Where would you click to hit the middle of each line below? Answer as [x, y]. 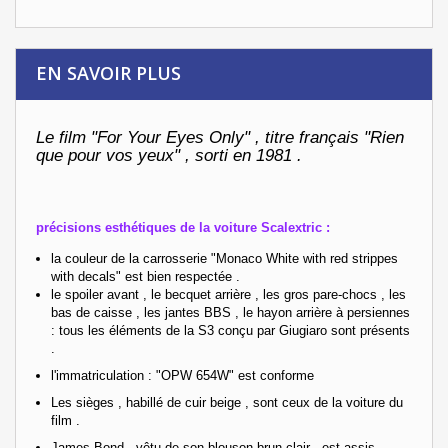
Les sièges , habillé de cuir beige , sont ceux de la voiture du [227, 402]
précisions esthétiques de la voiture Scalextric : [183, 227]
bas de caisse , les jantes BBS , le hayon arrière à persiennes [230, 312]
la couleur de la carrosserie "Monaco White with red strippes [224, 258]
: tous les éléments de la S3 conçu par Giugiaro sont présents [230, 330]
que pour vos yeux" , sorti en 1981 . [171, 155]
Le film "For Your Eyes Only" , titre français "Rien [220, 137]
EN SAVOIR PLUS [108, 72]
